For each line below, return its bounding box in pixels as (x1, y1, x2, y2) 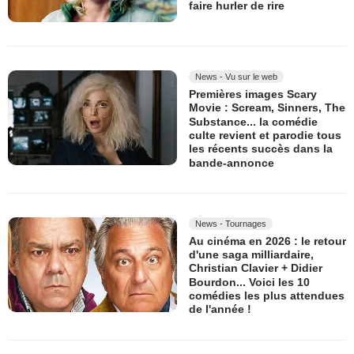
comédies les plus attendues (189, 289, 345, 303)
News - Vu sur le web (195, 72, 277, 82)
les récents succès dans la (189, 142, 333, 156)
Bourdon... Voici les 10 (189, 276, 310, 289)
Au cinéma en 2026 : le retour (189, 235, 346, 248)
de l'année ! (189, 303, 251, 316)
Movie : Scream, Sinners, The (189, 101, 345, 115)
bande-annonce (189, 156, 274, 169)
